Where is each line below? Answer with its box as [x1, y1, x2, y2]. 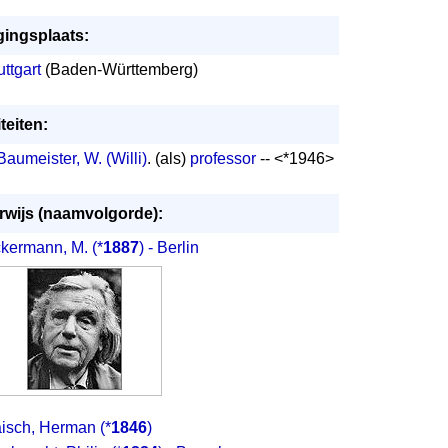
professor [189, 150, 256, 167]
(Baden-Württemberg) [40, 61, 198, 78]
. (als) [146, 150, 190, 167]
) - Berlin [138, 239, 199, 256]
